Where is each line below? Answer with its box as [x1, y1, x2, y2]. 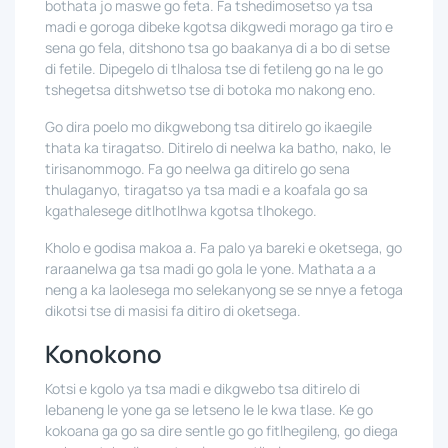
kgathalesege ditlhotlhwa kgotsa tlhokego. [45, 201, 317, 220]
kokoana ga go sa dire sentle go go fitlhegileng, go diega [45, 421, 398, 440]
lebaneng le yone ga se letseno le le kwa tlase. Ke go [45, 400, 373, 419]
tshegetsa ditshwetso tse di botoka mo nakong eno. [45, 80, 376, 99]
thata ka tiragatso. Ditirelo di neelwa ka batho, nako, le [45, 138, 391, 157]
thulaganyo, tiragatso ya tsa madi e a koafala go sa [45, 180, 368, 199]
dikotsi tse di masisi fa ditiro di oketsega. [45, 301, 301, 320]
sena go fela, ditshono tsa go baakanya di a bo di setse [45, 38, 390, 57]
